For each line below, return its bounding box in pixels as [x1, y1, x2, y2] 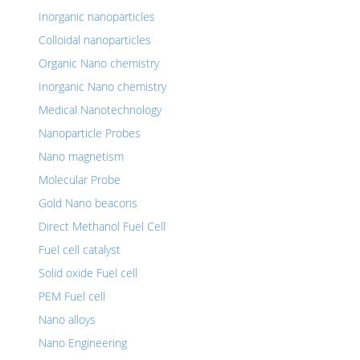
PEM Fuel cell [39, 288, 105, 304]
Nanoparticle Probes [39, 125, 141, 141]
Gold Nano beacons [39, 195, 137, 211]
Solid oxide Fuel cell [39, 265, 137, 280]
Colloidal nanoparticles [39, 32, 151, 47]
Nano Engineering [39, 335, 127, 350]
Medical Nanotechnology [39, 102, 162, 117]
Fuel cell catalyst [39, 242, 121, 257]
